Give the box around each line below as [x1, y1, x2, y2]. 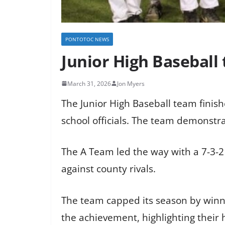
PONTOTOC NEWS [65, 35, 109, 43]
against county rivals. [61, 162, 156, 176]
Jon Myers [117, 79, 145, 88]
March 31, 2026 [67, 79, 111, 88]
